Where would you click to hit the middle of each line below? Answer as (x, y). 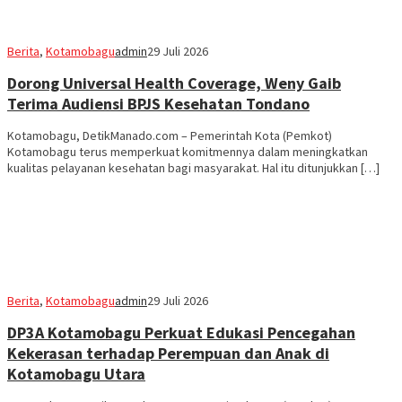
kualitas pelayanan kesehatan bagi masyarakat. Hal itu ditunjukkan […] (193, 168)
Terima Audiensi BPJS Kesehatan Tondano (158, 104)
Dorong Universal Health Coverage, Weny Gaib (174, 83)
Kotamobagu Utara (76, 374)
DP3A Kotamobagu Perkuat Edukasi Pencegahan (181, 333)
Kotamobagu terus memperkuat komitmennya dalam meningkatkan (188, 152)
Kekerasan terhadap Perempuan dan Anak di (168, 354)
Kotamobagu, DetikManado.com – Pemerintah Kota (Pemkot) (170, 136)
